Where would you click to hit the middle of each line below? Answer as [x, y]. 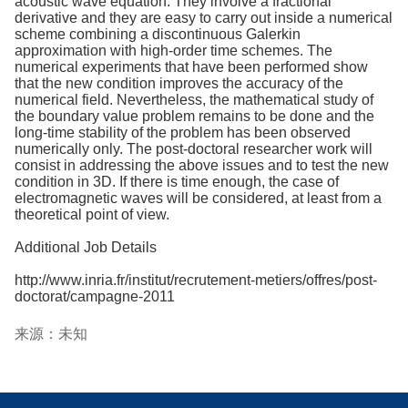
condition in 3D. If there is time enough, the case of [177, 182]
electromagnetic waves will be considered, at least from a [198, 198]
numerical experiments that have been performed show [191, 67]
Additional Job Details [86, 247]
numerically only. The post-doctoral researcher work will [194, 149]
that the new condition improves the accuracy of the [179, 83]
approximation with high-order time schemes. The [173, 51]
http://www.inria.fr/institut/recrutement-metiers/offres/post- [196, 280]
